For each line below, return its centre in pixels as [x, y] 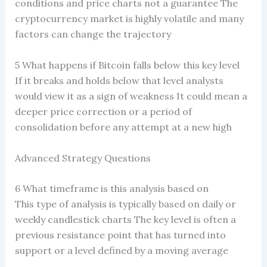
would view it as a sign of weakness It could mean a [131, 96]
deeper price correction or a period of [103, 112]
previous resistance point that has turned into [120, 235]
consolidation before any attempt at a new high [123, 127]
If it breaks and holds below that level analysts [119, 81]
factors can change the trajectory [93, 34]
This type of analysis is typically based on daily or [125, 204]
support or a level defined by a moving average [121, 251]
